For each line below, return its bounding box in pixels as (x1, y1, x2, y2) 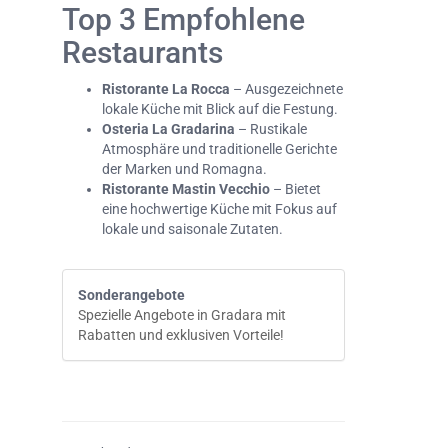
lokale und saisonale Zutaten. (102, 221, 283, 238)
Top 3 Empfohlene (62, 2, 305, 38)
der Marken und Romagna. (102, 161, 267, 178)
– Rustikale (235, 121, 307, 138)
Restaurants (62, 35, 223, 71)
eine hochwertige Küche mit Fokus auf (102, 201, 337, 218)
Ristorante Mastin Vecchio (102, 181, 270, 198)
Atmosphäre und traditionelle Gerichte (102, 141, 337, 158)
